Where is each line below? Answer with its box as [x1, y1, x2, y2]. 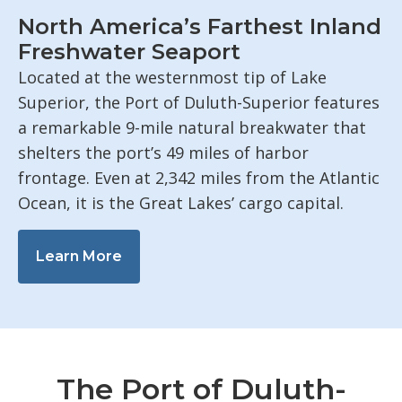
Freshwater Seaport [18, 39, 240, 66]
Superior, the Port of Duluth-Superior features [18, 92, 380, 114]
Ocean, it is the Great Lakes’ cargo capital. [18, 192, 344, 214]
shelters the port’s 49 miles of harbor [18, 142, 309, 164]
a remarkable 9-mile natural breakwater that [18, 117, 366, 139]
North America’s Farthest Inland [18, 13, 381, 40]
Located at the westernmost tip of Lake [18, 66, 327, 89]
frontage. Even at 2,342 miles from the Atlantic [18, 167, 380, 189]
